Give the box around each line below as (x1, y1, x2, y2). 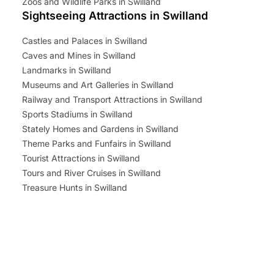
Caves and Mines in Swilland (22, 50, 136, 61)
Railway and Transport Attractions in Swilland (22, 94, 202, 105)
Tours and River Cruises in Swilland (22, 167, 161, 178)
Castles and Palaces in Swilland (22, 35, 147, 46)
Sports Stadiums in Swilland (22, 108, 133, 119)
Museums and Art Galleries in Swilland (22, 79, 174, 90)
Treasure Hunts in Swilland (22, 182, 127, 193)
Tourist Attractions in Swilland (22, 152, 140, 163)
